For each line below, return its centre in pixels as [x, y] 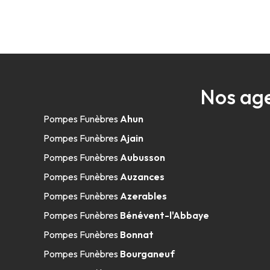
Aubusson [143, 157]
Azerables [143, 196]
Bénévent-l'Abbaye [165, 215]
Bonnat [137, 234]
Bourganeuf [147, 254]
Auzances [142, 177]
